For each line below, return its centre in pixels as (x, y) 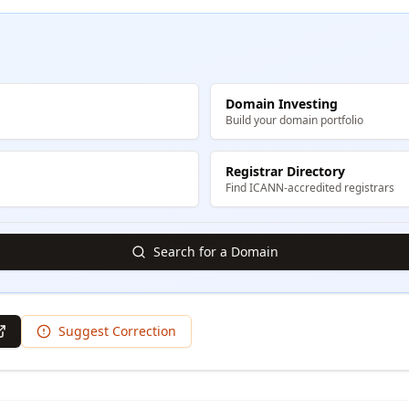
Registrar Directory (285, 171)
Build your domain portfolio (294, 120)
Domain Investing (282, 104)
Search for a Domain (215, 252)
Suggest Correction (117, 331)
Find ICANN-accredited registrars (310, 188)
